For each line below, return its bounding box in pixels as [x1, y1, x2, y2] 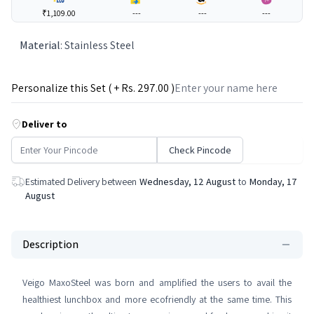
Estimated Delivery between [25, 175, 137, 188]
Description [22, 237, 78, 252]
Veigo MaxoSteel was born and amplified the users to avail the [22, 276, 292, 289]
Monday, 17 [250, 175, 297, 188]
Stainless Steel [64, 38, 135, 53]
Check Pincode [169, 144, 231, 156]
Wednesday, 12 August [139, 175, 235, 188]
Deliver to [22, 118, 67, 130]
